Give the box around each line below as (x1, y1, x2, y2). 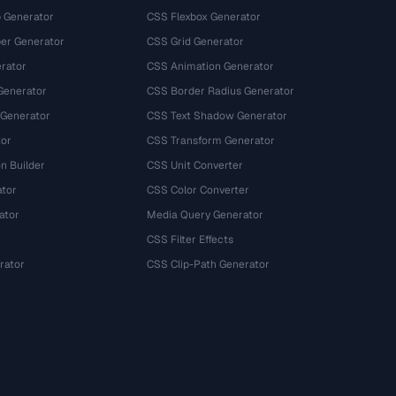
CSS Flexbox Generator (147, 10, 262, 24)
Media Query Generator (147, 208, 264, 222)
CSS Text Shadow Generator (147, 109, 288, 123)
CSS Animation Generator (147, 59, 275, 73)
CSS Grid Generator (147, 34, 245, 49)
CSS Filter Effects (147, 232, 234, 247)
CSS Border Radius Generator (147, 84, 295, 98)
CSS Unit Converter (147, 158, 244, 172)
